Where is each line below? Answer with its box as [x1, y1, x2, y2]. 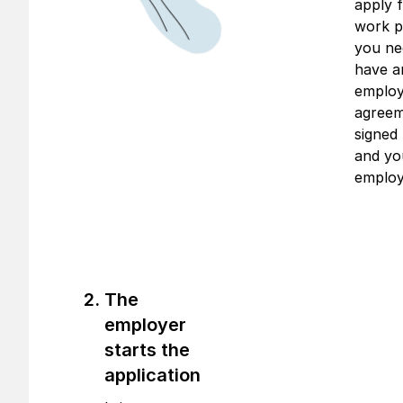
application [104, 364, 201, 386]
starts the [104, 339, 190, 361]
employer [104, 314, 186, 336]
